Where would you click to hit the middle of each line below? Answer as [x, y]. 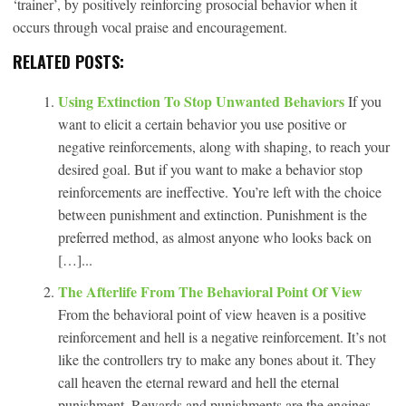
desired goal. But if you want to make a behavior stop [210, 169]
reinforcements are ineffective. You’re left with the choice [220, 191]
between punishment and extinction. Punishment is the [213, 214]
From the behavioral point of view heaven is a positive [212, 314]
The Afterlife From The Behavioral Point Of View [210, 291]
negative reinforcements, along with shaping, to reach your [224, 146]
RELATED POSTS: [68, 61]
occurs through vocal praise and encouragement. [150, 26]
